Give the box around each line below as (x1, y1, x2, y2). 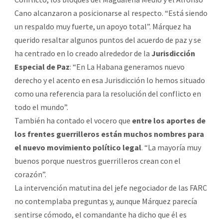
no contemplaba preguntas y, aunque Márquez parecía (14, 196, 197, 206)
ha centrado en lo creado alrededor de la (14, 48, 151, 58)
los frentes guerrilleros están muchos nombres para (14, 128, 204, 139)
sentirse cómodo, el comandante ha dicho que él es (14, 209, 187, 220)
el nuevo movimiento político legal (14, 142, 141, 152)
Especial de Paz (14, 61, 70, 72)
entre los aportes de (132, 115, 206, 125)
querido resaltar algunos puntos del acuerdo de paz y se (14, 34, 201, 45)
